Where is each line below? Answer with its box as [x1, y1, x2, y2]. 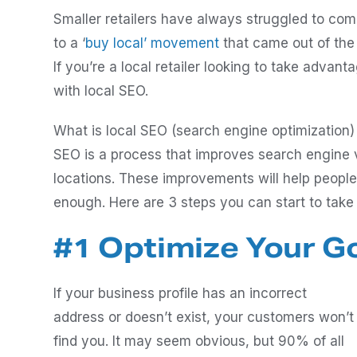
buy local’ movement [85, 35, 219, 51]
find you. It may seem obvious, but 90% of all [53, 333, 344, 349]
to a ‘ [53, 35, 85, 51]
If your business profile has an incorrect [53, 285, 307, 301]
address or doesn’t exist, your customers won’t [53, 309, 354, 325]
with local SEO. [53, 83, 148, 99]
